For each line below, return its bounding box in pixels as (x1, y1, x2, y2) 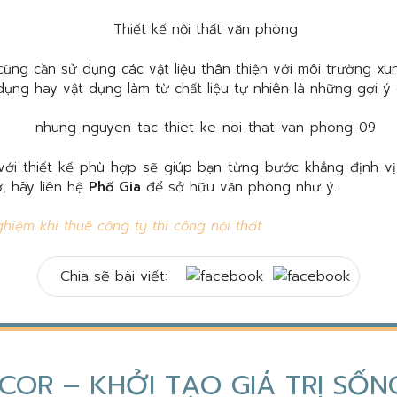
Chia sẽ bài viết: (60, 265, 173, 287)
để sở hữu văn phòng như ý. (141, 176, 337, 197)
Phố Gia (89, 176, 141, 197)
